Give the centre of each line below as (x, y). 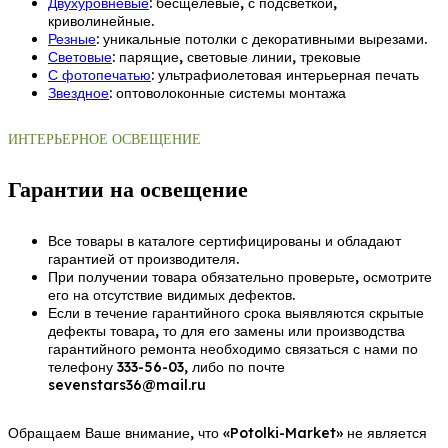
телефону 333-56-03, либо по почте (166, 367)
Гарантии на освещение (128, 189)
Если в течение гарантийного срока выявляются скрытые (236, 313)
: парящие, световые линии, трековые (236, 56)
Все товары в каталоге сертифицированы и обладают (224, 241)
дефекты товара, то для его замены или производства (226, 331)
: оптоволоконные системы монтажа (227, 92)
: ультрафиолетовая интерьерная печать (285, 74)
